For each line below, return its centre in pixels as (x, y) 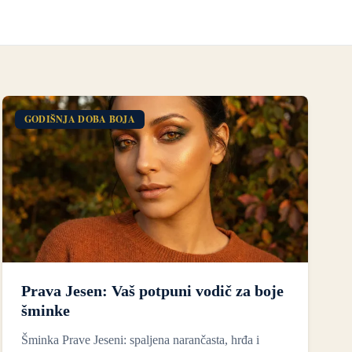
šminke (45, 311)
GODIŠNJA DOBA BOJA (80, 119)
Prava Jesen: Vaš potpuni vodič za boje (152, 291)
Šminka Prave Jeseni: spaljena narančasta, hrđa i (140, 340)
